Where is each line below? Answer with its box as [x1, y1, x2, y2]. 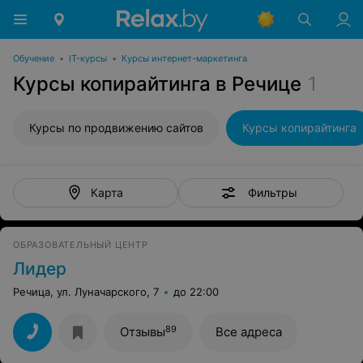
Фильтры [247, 185, 297, 199]
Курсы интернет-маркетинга [122, 53, 247, 64]
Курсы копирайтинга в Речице [13, 72, 301, 96]
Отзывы [120, 324, 165, 340]
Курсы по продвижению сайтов [29, 121, 203, 135]
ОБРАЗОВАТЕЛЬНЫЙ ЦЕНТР [13, 239, 148, 250]
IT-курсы [69, 53, 107, 64]
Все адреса [216, 324, 282, 340]
